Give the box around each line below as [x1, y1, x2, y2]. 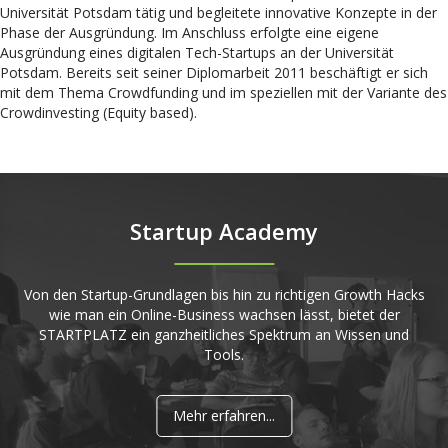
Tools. [204, 345, 244, 364]
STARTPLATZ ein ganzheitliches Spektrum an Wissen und [39, 325, 409, 344]
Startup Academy [130, 216, 318, 246]
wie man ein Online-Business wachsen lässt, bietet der [48, 305, 400, 324]
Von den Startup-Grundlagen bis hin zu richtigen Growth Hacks [23, 285, 425, 304]
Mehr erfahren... [173, 406, 275, 425]
